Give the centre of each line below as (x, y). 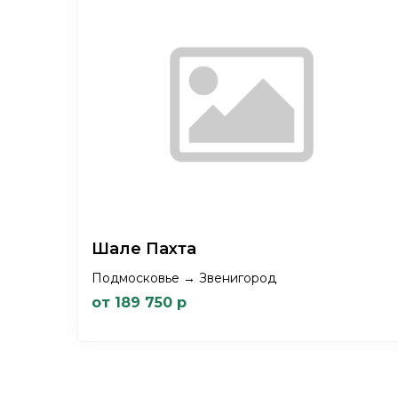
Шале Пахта (146, 248)
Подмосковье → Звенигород (184, 278)
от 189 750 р (139, 302)
